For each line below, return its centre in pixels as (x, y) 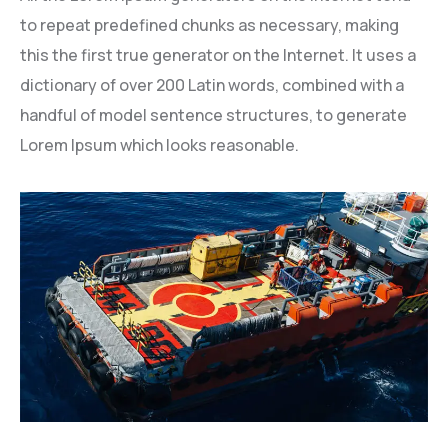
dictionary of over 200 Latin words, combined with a (212, 84)
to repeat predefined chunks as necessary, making (209, 24)
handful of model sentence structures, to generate (213, 114)
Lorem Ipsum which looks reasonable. (159, 144)
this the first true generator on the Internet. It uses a (218, 54)
